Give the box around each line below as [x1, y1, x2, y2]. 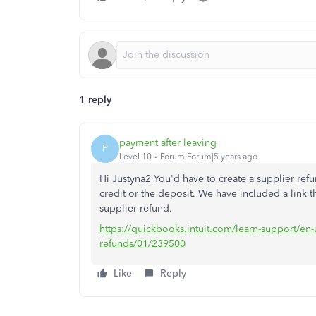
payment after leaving [119, 136, 217, 149]
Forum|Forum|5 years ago [160, 151, 257, 162]
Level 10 [119, 151, 152, 162]
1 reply [79, 94, 111, 106]
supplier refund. [99, 202, 172, 214]
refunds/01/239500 [99, 238, 186, 250]
